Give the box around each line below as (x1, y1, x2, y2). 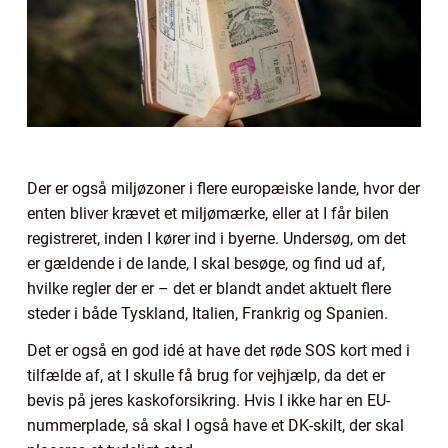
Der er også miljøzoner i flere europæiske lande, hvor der (27, 178, 420, 198)
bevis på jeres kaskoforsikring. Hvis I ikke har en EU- (27, 390, 390, 410)
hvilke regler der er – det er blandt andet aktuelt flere (27, 278, 391, 298)
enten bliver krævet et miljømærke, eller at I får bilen (27, 203, 389, 223)
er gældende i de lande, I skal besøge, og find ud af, (27, 253, 385, 273)
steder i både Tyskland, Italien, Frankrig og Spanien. (27, 303, 396, 323)
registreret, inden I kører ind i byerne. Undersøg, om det (27, 228, 406, 248)
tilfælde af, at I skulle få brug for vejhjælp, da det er (27, 365, 385, 385)
